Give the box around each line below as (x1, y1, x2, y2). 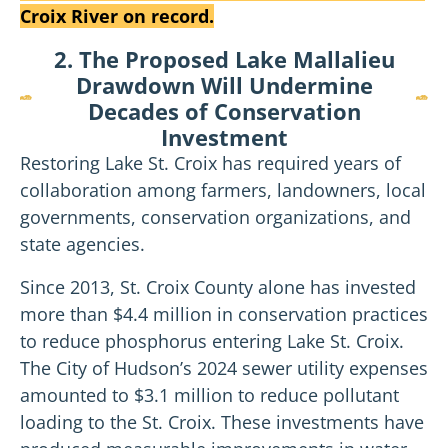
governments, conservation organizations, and (20, 204, 411, 229)
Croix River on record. (20, 3, 214, 28)
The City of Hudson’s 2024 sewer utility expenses (20, 355, 428, 380)
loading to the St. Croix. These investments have (20, 409, 424, 434)
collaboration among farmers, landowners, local (20, 177, 426, 202)
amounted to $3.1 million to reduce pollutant (20, 382, 399, 407)
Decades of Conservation (87, 95, 361, 126)
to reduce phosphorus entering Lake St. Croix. (20, 328, 404, 353)
